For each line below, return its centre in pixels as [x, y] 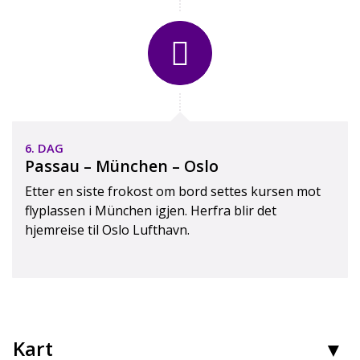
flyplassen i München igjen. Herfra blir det [151, 211]
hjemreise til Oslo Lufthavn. [107, 230]
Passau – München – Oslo [122, 166]
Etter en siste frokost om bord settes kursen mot [173, 192]
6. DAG [44, 148]
